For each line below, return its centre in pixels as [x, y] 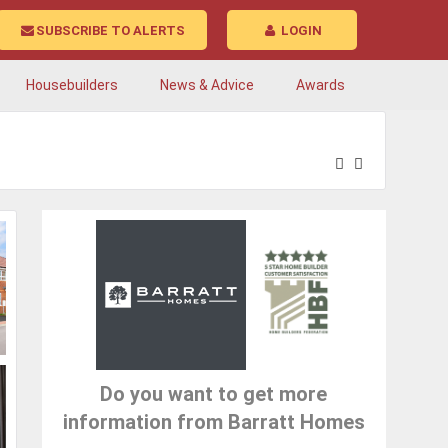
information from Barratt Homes [213, 421]
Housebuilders [72, 85]
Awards [320, 85]
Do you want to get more [214, 393]
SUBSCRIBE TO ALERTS [110, 31]
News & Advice [207, 85]
